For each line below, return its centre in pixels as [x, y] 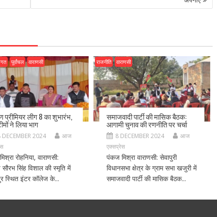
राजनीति [104, 62]
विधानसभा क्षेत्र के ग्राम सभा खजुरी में [152, 168]
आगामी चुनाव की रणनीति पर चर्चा [147, 124]
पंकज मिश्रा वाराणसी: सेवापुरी [142, 157]
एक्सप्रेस [116, 147]
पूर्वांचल [18, 62]
